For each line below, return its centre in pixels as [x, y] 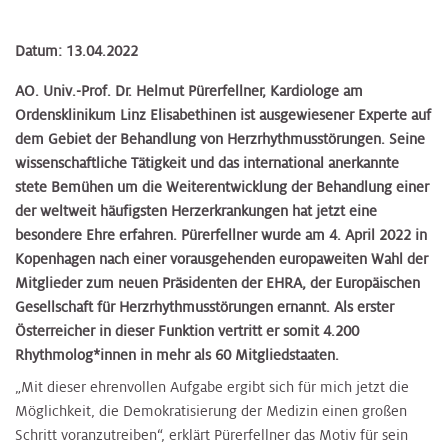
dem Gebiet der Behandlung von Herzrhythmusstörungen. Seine [220, 139]
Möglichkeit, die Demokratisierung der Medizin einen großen [211, 410]
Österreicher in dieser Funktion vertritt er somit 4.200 [187, 331]
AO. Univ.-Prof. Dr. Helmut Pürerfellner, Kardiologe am [189, 91]
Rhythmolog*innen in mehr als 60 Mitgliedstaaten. [177, 355]
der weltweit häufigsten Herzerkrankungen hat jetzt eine [196, 211]
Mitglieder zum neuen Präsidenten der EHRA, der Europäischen [217, 283]
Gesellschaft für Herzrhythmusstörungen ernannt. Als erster [204, 307]
